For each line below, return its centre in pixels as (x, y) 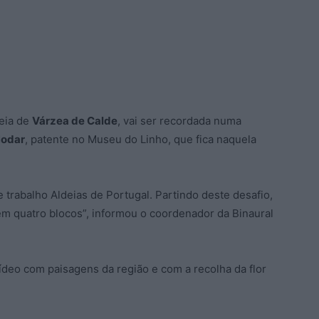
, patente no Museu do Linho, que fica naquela (141, 139)
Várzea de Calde (75, 121)
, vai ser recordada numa (179, 121)
